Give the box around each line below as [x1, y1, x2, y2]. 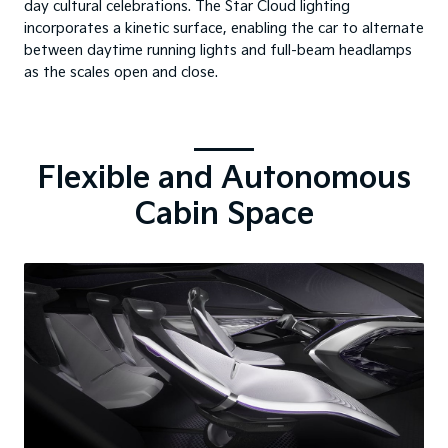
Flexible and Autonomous [37, 161, 411, 198]
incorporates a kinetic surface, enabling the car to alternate [24, 20, 424, 38]
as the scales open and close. [24, 64, 218, 82]
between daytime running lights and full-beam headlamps [24, 42, 412, 60]
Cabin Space [134, 197, 314, 234]
